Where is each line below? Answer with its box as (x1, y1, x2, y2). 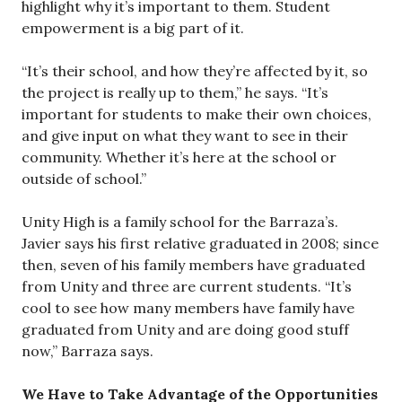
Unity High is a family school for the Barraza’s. (22, 213, 338, 231)
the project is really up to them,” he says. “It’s (22, 83, 328, 101)
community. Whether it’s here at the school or (22, 148, 336, 166)
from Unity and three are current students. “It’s (22, 277, 352, 295)
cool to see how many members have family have (22, 299, 354, 317)
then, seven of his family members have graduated (22, 256, 365, 274)
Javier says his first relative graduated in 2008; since (22, 234, 379, 252)
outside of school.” (22, 170, 146, 188)
